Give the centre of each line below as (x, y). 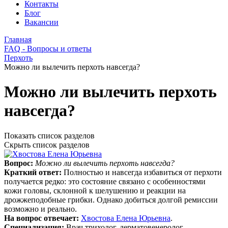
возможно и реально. (40, 209)
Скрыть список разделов (47, 145)
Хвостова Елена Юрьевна (126, 218)
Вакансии (41, 22)
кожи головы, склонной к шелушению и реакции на (95, 190)
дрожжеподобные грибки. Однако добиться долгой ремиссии (111, 199)
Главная (18, 39)
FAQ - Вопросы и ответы (48, 49)
